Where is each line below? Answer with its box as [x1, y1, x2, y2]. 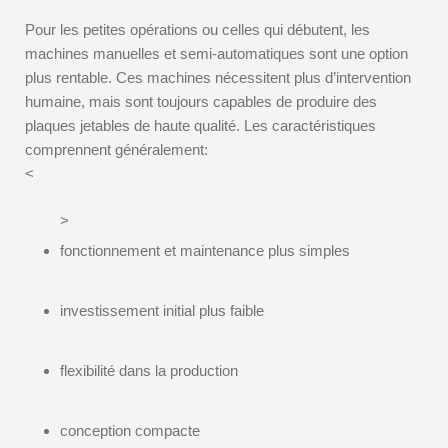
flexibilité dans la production [60, 362, 238, 379]
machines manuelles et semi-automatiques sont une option [25, 45, 408, 62]
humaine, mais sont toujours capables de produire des [25, 93, 377, 110]
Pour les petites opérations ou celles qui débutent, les [25, 21, 370, 38]
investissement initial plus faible [60, 302, 264, 319]
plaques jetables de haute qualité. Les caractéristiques [25, 117, 376, 134]
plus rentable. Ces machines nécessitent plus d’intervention [25, 69, 411, 86]
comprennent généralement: [25, 141, 208, 158]
